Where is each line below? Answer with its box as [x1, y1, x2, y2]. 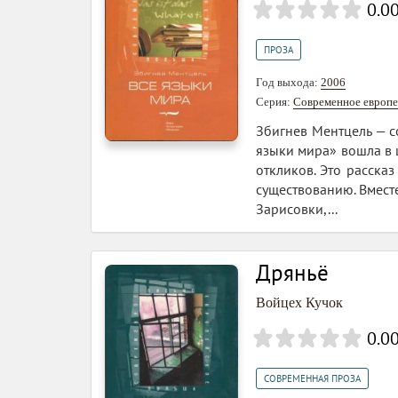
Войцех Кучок [256, 295, 343, 310]
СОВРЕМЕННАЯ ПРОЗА [264, 372, 361, 385]
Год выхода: [256, 76, 321, 89]
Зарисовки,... [256, 200, 338, 218]
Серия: [256, 95, 293, 108]
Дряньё [256, 259, 329, 287]
